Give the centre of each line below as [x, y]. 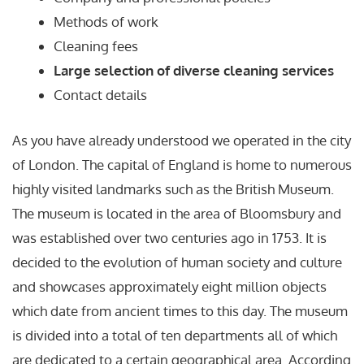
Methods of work [106, 22]
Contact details [100, 95]
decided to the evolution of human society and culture [177, 262]
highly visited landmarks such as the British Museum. [173, 188]
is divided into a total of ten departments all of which [175, 335]
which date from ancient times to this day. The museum [180, 310]
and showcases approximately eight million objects [169, 286]
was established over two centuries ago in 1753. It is [169, 237]
